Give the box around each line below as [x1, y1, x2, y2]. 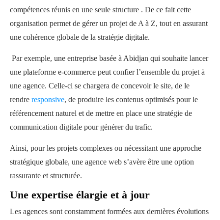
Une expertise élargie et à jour [10, 188, 150, 201]
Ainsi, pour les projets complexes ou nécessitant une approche [10, 143, 201, 152]
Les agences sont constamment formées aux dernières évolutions [10, 207, 209, 216]
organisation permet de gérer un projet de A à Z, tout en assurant [10, 19, 208, 27]
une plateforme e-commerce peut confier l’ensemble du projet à [10, 67, 205, 76]
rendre [10, 95, 31, 104]
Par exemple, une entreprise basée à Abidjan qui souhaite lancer [10, 54, 208, 62]
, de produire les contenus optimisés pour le [64, 95, 198, 104]
